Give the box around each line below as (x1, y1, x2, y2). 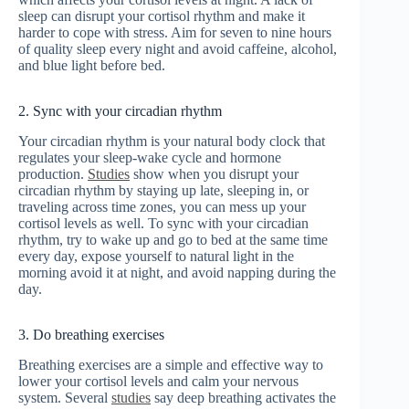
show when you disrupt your (130, 166, 299, 183)
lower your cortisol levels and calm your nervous (18, 372, 299, 389)
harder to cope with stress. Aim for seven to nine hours (18, 25, 331, 41)
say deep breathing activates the (151, 389, 336, 405)
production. (18, 166, 88, 183)
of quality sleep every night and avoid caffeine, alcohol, (18, 41, 337, 58)
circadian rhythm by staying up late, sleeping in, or (18, 183, 309, 199)
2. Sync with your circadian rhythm (18, 103, 222, 120)
